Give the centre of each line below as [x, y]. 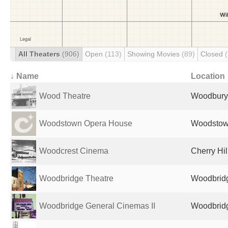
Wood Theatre [65, 96]
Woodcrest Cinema [74, 151]
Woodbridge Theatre [76, 178]
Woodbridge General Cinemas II [97, 206]
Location [208, 76]
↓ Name [24, 76]
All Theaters [40, 54]
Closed [213, 54]
